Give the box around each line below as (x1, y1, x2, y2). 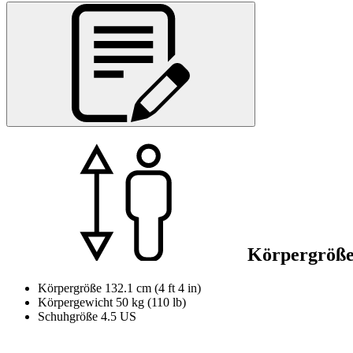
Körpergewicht (38, 295, 113, 310)
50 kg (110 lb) (116, 295, 186, 310)
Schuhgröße (38, 310, 98, 324)
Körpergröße (38, 281, 102, 295)
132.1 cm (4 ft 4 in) (105, 281, 201, 295)
